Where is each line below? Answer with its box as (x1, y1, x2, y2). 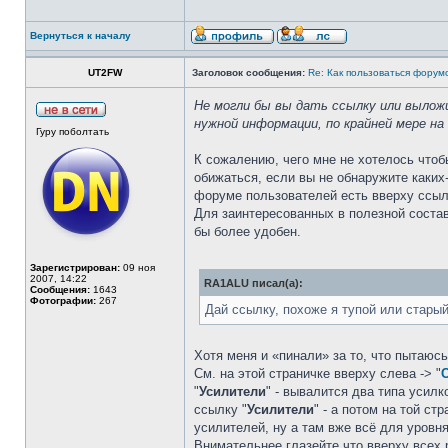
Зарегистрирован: (30, 262, 120, 273)
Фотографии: (30, 295, 96, 306)
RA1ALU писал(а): (204, 277, 303, 289)
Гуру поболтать (36, 126, 109, 137)
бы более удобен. (194, 224, 301, 239)
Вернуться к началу (30, 30, 131, 41)
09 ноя (120, 262, 155, 273)
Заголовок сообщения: (192, 67, 305, 78)
